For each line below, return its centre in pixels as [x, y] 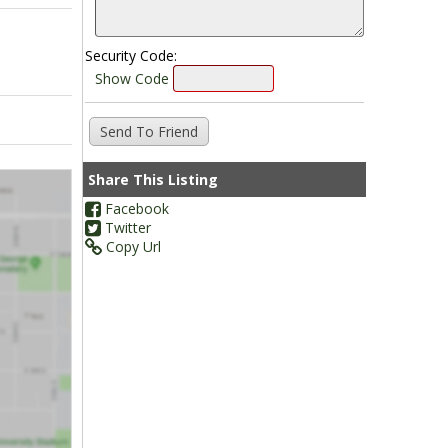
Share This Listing [152, 179]
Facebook [134, 208]
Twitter [125, 227]
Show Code [131, 78]
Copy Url [131, 246]
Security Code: [130, 55]
